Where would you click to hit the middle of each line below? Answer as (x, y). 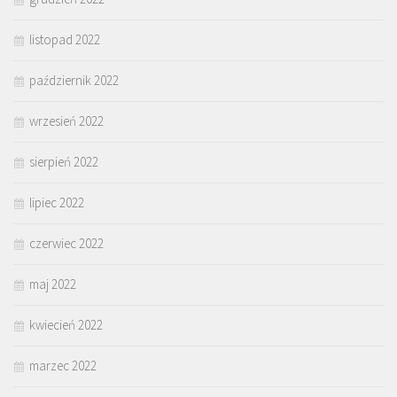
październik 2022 (74, 80)
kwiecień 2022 (66, 324)
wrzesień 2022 (66, 121)
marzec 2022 (63, 365)
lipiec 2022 (57, 202)
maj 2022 (53, 284)
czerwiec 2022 (66, 243)
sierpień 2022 (64, 161)
